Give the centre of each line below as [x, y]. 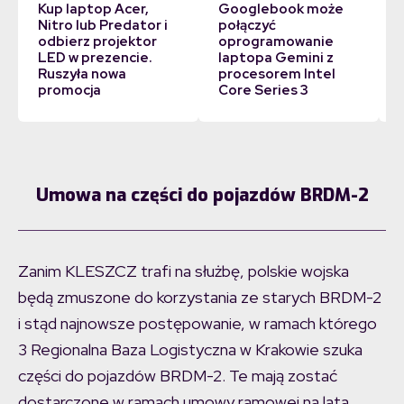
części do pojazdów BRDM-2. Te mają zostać [178, 375]
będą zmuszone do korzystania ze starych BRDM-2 [200, 297]
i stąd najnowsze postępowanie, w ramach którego [197, 323]
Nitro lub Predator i [102, 25]
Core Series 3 [263, 90]
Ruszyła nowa [82, 73]
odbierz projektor [97, 41]
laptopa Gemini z [275, 57]
